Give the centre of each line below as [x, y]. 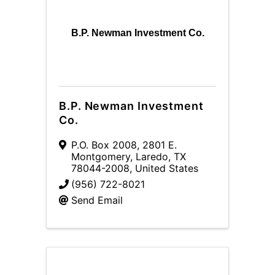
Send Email [97, 200]
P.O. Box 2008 [104, 145]
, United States [164, 168]
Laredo [152, 157]
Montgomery [101, 157]
